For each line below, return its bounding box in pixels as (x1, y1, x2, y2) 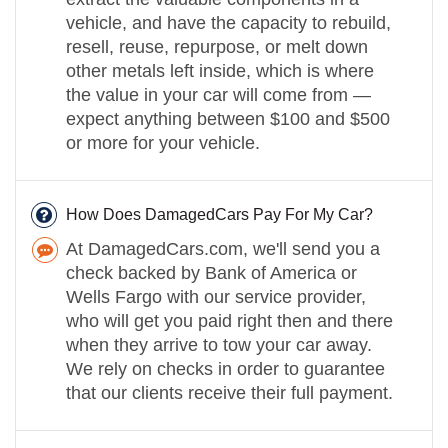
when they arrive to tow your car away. (66, 334, 372, 355)
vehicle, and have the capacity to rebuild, (66, 12, 391, 33)
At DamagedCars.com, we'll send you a (66, 238, 380, 259)
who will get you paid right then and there (66, 310, 393, 331)
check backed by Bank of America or (66, 262, 357, 283)
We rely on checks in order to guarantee (66, 358, 385, 379)
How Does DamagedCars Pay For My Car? (66, 205, 373, 223)
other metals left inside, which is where (66, 60, 374, 81)
